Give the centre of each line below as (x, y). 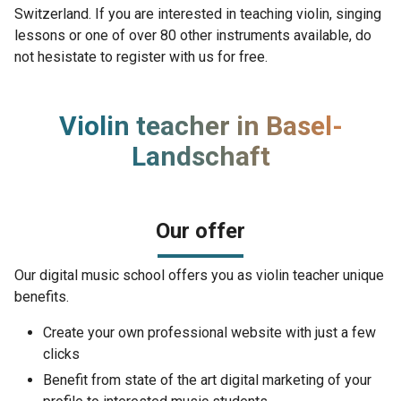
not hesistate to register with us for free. (141, 57)
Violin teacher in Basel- (200, 126)
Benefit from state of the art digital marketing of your (207, 380)
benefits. (42, 297)
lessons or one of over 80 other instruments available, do (193, 35)
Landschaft (200, 156)
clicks (61, 354)
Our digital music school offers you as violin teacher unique (199, 275)
